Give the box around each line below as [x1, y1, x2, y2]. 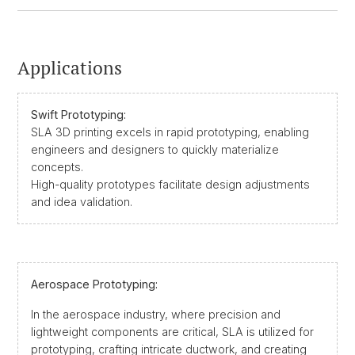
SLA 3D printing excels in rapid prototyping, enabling [31, 124, 309, 139]
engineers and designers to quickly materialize [31, 142, 279, 156]
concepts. [31, 159, 83, 174]
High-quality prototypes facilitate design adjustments [31, 177, 310, 191]
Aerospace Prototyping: [31, 277, 158, 291]
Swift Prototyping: [31, 107, 126, 121]
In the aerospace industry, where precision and [31, 307, 281, 321]
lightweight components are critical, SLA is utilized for [31, 324, 314, 338]
